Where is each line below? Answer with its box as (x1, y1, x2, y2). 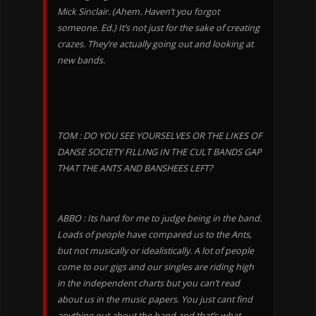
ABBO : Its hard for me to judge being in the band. (56, 212, 262, 224)
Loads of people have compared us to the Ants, (56, 228, 252, 241)
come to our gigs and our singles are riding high (56, 260, 254, 273)
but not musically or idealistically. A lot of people (56, 244, 254, 257)
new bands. (56, 54, 105, 66)
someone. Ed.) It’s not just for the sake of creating (56, 21, 260, 34)
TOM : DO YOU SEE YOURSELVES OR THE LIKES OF (56, 129, 262, 142)
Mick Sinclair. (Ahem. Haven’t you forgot (56, 5, 219, 18)
